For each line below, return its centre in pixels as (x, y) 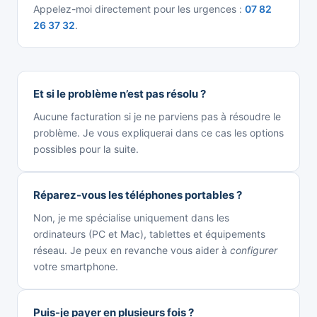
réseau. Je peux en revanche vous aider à (132, 250)
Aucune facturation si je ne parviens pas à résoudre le (157, 116)
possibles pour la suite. (86, 149)
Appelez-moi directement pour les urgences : (139, 8)
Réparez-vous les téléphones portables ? (138, 195)
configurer (254, 250)
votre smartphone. (76, 266)
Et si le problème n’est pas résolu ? (120, 93)
